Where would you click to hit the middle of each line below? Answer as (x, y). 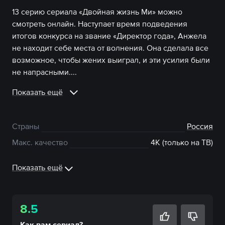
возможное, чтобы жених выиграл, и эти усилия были (111, 60)
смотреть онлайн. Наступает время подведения (100, 24)
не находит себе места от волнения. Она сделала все (110, 48)
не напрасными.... (44, 72)
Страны (26, 126)
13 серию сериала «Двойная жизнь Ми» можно (97, 12)
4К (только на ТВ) (182, 142)
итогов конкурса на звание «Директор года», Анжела (109, 36)
